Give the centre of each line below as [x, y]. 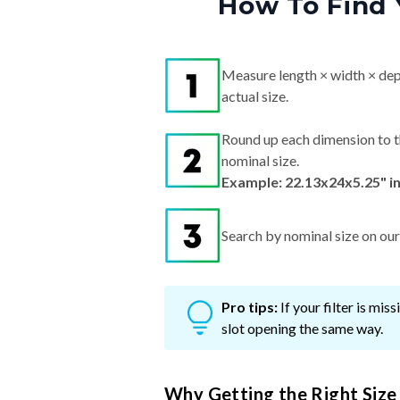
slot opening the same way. [302, 329]
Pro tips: [250, 307]
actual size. [255, 96]
